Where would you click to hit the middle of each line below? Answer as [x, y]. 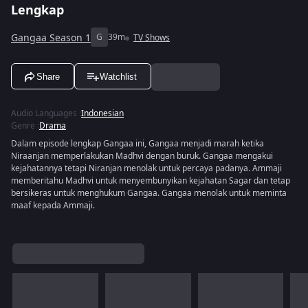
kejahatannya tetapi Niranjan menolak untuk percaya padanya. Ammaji [146, 168]
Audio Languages [44, 113]
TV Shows [152, 38]
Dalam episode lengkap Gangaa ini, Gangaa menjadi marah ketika [137, 144]
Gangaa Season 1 [51, 38]
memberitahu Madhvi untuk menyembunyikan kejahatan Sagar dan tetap [151, 181]
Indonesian [102, 113]
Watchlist [118, 76]
